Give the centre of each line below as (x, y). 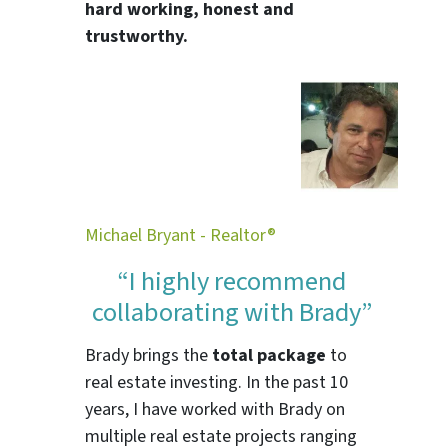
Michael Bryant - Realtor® (181, 235)
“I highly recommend (231, 281)
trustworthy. (137, 37)
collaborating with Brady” (231, 312)
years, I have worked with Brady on (215, 410)
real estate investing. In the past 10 (217, 383)
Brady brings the (149, 356)
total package (269, 356)
